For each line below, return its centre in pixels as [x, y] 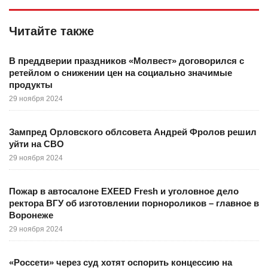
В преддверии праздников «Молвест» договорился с [127, 61]
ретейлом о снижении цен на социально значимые [121, 73]
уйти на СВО [36, 144]
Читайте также [51, 31]
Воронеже [31, 215]
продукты [31, 85]
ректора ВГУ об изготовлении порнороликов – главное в [134, 203]
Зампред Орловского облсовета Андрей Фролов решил [133, 132]
